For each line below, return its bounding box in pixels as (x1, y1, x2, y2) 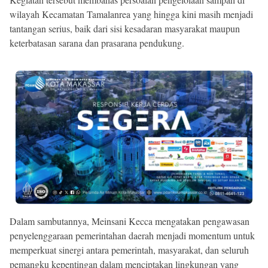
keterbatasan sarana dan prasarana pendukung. (10, 36, 184, 49)
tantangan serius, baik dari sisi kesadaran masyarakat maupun (10, 22, 240, 35)
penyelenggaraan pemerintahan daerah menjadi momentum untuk (10, 229, 255, 242)
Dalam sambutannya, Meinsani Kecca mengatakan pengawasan (10, 214, 249, 227)
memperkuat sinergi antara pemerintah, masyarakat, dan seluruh (10, 243, 249, 256)
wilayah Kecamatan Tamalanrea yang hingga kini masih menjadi (10, 7, 253, 20)
